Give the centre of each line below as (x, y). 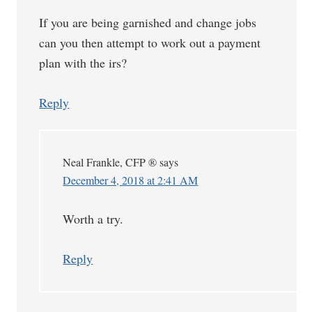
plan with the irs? (83, 63)
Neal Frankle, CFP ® (110, 162)
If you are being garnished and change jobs (148, 22)
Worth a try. (93, 219)
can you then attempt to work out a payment (150, 42)
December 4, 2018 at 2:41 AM (131, 180)
